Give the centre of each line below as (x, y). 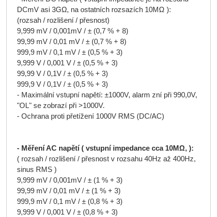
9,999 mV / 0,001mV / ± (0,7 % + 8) (72, 31)
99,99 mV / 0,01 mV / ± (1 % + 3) (69, 191)
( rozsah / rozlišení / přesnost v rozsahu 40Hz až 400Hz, (106, 159)
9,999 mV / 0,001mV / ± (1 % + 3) (70, 180)
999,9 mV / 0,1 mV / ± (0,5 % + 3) (70, 53)
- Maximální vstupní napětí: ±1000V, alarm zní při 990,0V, (107, 95)
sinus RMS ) (37, 170)
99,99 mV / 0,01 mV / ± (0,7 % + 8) (71, 42)
